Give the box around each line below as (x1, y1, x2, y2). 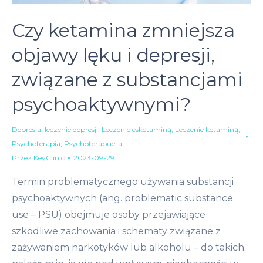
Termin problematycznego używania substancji (12, 176, 234, 188)
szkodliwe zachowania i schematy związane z (12, 225, 221, 237)
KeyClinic (33, 153, 65, 163)
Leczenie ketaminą (175, 125, 238, 134)
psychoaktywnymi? (12, 93, 191, 116)
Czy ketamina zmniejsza (12, 19, 235, 42)
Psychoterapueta (64, 139, 122, 149)
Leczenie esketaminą (102, 125, 171, 134)
